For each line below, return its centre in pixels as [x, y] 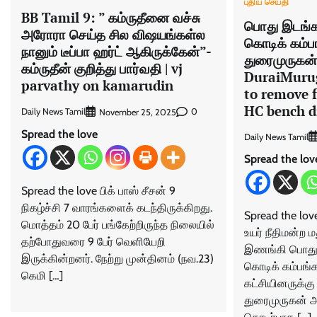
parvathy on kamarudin [97, 85]
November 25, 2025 [138, 112]
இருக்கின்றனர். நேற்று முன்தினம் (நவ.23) [117, 258]
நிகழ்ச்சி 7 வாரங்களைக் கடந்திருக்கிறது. [117, 207]
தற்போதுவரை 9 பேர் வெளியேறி [93, 241]
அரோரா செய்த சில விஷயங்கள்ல [113, 34]
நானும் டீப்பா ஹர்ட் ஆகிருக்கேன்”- [116, 51]
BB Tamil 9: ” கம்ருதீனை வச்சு [111, 17]
